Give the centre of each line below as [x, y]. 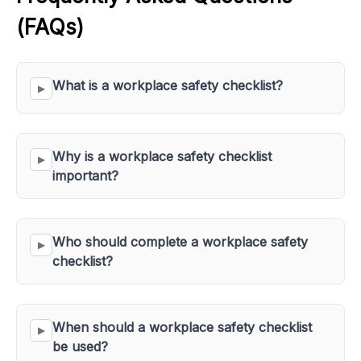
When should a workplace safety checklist [184, 327]
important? [85, 176]
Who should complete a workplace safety [182, 242]
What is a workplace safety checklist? [168, 85]
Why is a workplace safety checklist [164, 156]
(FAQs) [50, 27]
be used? [80, 346]
